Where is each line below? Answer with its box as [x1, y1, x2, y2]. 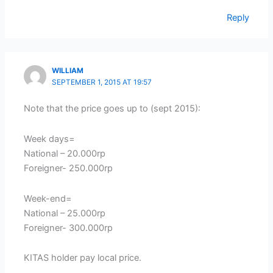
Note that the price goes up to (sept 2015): [24, 103, 201, 115]
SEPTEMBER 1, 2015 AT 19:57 [52, 77, 152, 87]
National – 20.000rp [24, 147, 106, 159]
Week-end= [24, 193, 73, 204]
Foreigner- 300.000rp [24, 222, 113, 233]
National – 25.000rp [24, 207, 106, 219]
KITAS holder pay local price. [24, 252, 142, 264]
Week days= [24, 133, 76, 144]
